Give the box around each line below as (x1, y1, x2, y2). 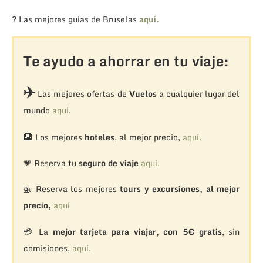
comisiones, (23, 241, 72, 255)
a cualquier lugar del (156, 86, 240, 100)
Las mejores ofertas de (35, 86, 129, 100)
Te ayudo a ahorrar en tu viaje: (23, 49, 229, 72)
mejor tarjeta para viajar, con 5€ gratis (52, 224, 222, 238)
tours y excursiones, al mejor (120, 181, 240, 195)
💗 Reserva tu (23, 156, 79, 170)
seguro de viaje (78, 156, 139, 170)
